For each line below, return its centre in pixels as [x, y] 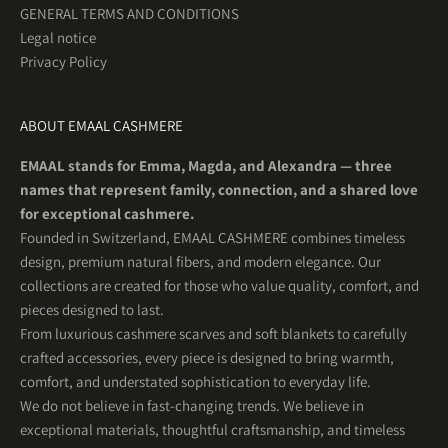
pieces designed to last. [92, 309]
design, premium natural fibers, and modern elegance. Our [200, 261]
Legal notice [58, 37]
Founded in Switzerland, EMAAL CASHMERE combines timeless [212, 237]
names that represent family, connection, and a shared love [219, 189]
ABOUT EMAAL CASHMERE [101, 125]
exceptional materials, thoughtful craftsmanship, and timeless [212, 429]
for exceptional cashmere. [107, 213]
